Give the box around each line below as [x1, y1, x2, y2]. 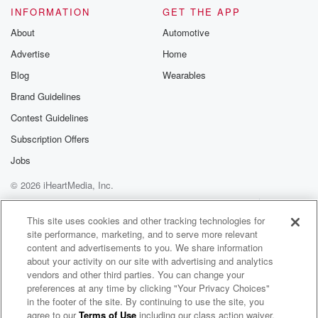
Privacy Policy [51, 199, 111, 212]
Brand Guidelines [11, 89, 81, 103]
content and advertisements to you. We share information [27, 241, 263, 254]
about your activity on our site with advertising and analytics [27, 254, 274, 268]
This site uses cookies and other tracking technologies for [27, 214, 265, 227]
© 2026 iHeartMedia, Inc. [11, 178, 114, 192]
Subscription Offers [11, 132, 89, 146]
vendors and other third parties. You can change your [27, 268, 245, 281]
